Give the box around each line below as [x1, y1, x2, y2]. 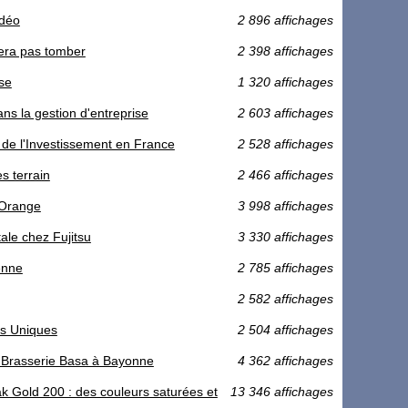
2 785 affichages [238, 260, 333, 276]
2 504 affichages [238, 322, 333, 338]
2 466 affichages [238, 168, 333, 183]
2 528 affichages [238, 137, 333, 152]
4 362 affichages [238, 353, 333, 369]
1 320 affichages [238, 75, 333, 90]
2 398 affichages [238, 44, 333, 59]
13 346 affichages [230, 384, 333, 400]
